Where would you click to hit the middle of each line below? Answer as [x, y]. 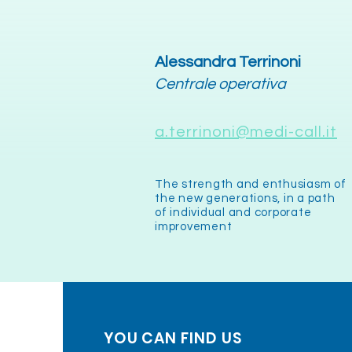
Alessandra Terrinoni [228, 62]
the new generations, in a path [245, 198]
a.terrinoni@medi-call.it [246, 132]
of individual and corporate [233, 213]
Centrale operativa [220, 84]
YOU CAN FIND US [172, 338]
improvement [194, 227]
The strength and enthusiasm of [251, 184]
